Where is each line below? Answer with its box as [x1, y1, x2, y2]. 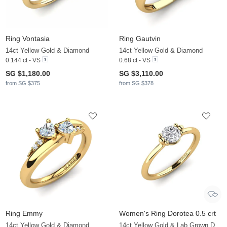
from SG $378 [119, 80, 154, 87]
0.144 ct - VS [6, 57, 41, 64]
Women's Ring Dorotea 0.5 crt [119, 209, 216, 218]
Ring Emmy [6, 209, 43, 218]
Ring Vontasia [6, 34, 50, 43]
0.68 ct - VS [119, 57, 150, 64]
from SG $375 [6, 80, 40, 87]
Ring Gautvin [119, 34, 161, 43]
